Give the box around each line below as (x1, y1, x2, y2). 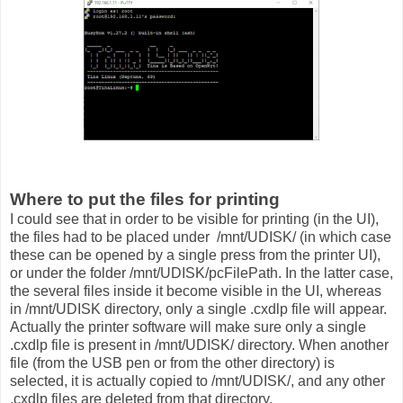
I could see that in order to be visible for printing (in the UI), (10, 210, 379, 227)
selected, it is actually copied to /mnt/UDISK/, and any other (10, 372, 385, 389)
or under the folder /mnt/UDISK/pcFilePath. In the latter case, (10, 264, 393, 281)
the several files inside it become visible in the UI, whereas (10, 282, 381, 299)
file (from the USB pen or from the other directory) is (10, 354, 335, 371)
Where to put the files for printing (10, 189, 280, 209)
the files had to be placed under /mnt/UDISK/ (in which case (10, 228, 391, 245)
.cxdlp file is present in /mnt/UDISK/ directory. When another (10, 336, 389, 353)
